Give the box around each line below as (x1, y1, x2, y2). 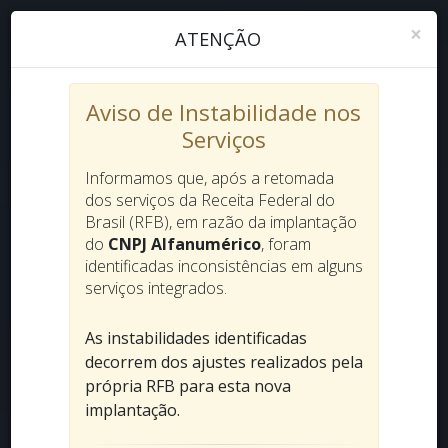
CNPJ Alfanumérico (107, 233, 261, 255)
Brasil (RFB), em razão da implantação (84, 211, 357, 233)
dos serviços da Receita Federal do (84, 189, 335, 211)
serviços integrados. (84, 277, 227, 299)
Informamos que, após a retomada (84, 167, 334, 189)
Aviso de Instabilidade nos (86, 97, 362, 128)
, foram (260, 233, 311, 255)
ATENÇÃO (175, 27, 261, 51)
